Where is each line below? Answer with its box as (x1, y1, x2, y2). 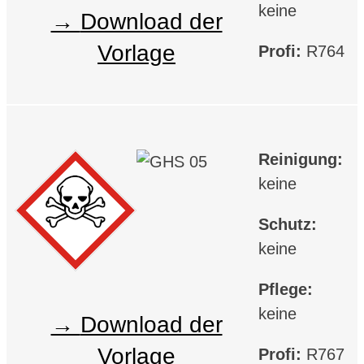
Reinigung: (258, 149, 343, 168)
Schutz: (258, 214, 317, 233)
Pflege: (258, 279, 313, 298)
